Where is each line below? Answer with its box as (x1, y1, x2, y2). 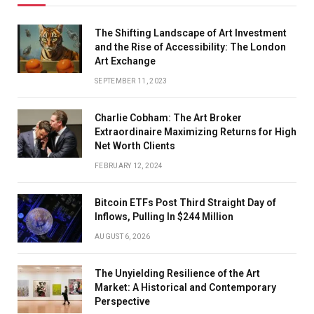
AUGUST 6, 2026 (95, 233, 151, 241)
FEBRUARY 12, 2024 (95, 162, 163, 170)
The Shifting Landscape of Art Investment (95, 27, 287, 39)
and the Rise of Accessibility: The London (95, 41, 286, 53)
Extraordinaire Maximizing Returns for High (95, 126, 296, 138)
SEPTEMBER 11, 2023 (95, 77, 168, 86)
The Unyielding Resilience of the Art (95, 268, 260, 280)
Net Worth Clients (95, 140, 175, 152)
